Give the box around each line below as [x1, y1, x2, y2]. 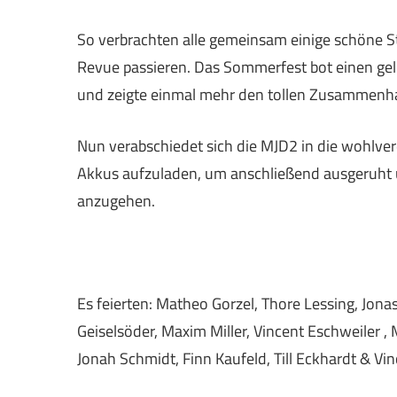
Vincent [253, 318, 307, 343]
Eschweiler [307, 318, 380, 343]
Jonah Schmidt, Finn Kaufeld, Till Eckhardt [77, 346, 356, 370]
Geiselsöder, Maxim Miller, [77, 318, 253, 343]
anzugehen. [77, 188, 155, 213]
